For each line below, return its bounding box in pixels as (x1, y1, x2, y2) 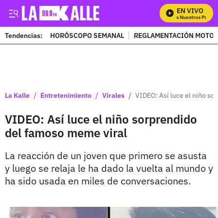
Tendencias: (5, 31, 42, 40)
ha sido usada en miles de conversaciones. (5, 174, 191, 187)
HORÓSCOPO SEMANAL (50, 31, 124, 40)
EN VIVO (177, 6, 203, 15)
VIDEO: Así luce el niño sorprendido (5, 111, 197, 127)
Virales (102, 91, 125, 100)
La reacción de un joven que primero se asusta (5, 149, 207, 162)
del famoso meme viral (5, 125, 127, 141)
